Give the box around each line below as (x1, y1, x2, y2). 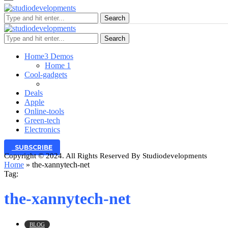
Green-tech (24, 116, 60, 125)
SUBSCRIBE (12, 144, 52, 151)
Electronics (24, 125, 60, 134)
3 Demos (44, 52, 73, 61)
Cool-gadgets (24, 70, 67, 79)
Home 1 (45, 61, 71, 70)
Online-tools (24, 107, 64, 116)
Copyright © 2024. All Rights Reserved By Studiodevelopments (4, 152, 207, 160)
